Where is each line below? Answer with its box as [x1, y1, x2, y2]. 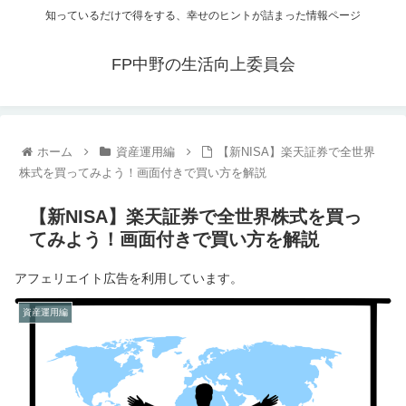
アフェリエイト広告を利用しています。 [14, 271, 243, 286]
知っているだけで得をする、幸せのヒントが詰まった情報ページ [45, 9, 361, 23]
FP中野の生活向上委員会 [111, 55, 295, 74]
